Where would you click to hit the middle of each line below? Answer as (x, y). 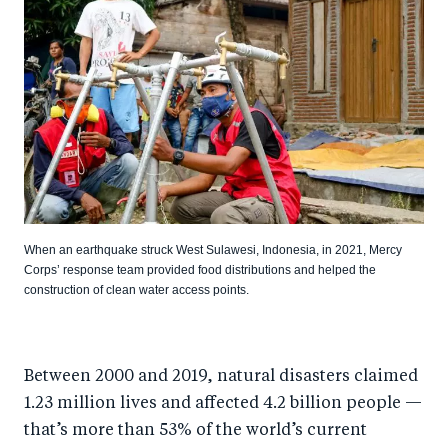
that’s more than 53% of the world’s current (195, 430)
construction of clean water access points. (136, 289)
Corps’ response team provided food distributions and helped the (200, 269)
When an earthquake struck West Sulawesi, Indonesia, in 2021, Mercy (213, 249)
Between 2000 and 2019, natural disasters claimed (221, 376)
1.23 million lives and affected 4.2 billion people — (223, 403)
